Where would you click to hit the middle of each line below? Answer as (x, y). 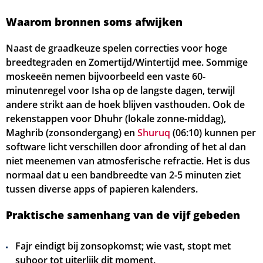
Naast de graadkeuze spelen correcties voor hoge (117, 48)
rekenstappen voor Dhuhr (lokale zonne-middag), (116, 119)
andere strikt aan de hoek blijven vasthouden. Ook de (125, 104)
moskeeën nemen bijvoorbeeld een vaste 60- (106, 76)
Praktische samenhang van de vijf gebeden (123, 215)
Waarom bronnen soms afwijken (94, 22)
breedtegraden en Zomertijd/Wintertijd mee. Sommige (127, 62)
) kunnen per (227, 133)
